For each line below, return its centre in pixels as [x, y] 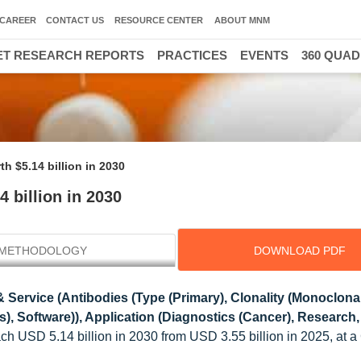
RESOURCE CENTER [159, 20]
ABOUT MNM [242, 20]
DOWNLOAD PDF [299, 251]
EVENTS [264, 55]
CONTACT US [75, 20]
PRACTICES [192, 55]
